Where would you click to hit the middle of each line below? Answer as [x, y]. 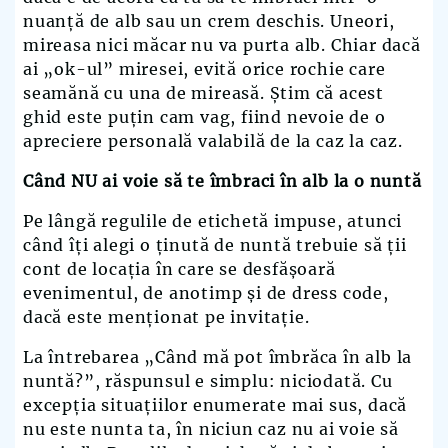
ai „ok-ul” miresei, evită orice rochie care [204, 69]
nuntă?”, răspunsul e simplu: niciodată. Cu [208, 381]
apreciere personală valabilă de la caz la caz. [213, 141]
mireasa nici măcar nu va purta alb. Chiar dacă [222, 45]
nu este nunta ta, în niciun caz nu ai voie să [211, 429]
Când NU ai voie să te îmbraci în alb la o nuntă [222, 181]
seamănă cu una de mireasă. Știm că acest [203, 93]
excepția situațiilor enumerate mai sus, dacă [215, 405]
